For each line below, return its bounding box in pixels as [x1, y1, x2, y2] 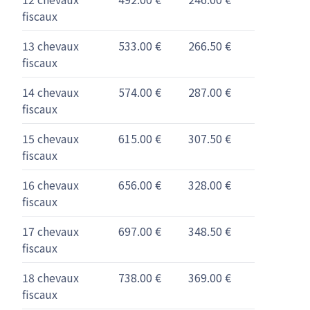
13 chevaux [22, 37, 79, 54]
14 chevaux [22, 84, 79, 100]
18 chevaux [22, 269, 79, 286]
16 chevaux [22, 176, 79, 193]
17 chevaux [22, 223, 79, 239]
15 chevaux [22, 130, 79, 147]
